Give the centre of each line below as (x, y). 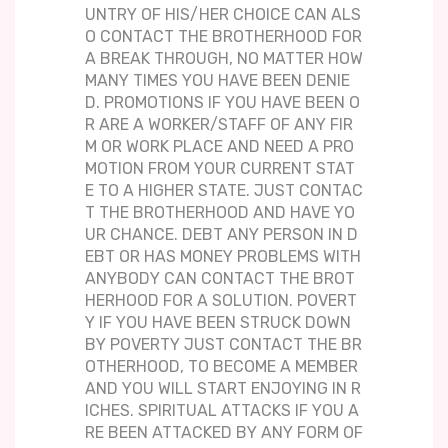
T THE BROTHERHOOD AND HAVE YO (220, 213)
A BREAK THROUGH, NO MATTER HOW (224, 59)
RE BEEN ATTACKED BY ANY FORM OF (224, 433)
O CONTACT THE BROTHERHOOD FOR (223, 37)
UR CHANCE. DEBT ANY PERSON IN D (221, 235)
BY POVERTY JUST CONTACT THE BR (223, 345)
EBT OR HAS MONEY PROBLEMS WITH (223, 257)
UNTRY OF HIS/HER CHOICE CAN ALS (223, 15)
